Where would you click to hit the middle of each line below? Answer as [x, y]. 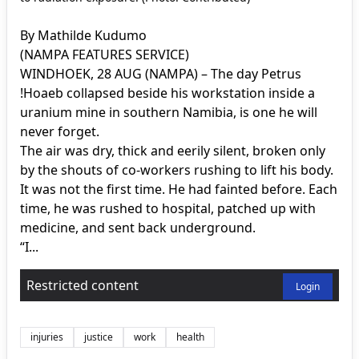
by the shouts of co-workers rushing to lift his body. [177, 169]
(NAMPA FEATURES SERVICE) [105, 54]
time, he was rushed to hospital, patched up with [168, 208]
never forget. [60, 131]
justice [99, 337]
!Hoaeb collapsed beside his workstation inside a [167, 93]
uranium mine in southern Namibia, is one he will [169, 112]
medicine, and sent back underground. [138, 227]
